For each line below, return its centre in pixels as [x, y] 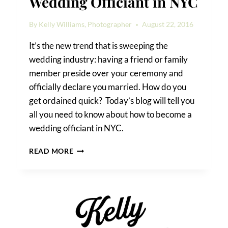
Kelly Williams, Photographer [85, 25]
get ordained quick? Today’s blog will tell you [112, 101]
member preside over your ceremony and [106, 73]
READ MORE [51, 151]
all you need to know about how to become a [111, 115]
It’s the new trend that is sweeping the [99, 46]
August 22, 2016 [168, 25]
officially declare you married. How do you [108, 87]
